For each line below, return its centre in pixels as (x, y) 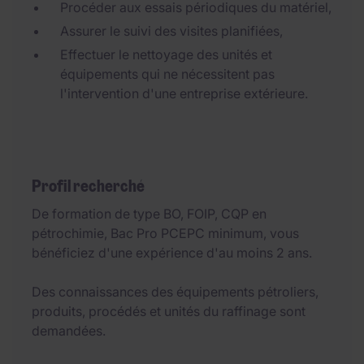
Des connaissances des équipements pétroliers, (175, 292)
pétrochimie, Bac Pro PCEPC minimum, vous (165, 233)
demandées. (69, 331)
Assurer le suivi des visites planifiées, (171, 31)
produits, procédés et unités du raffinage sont (169, 311)
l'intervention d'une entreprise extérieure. (184, 93)
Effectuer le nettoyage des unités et (166, 54)
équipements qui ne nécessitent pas (167, 74)
